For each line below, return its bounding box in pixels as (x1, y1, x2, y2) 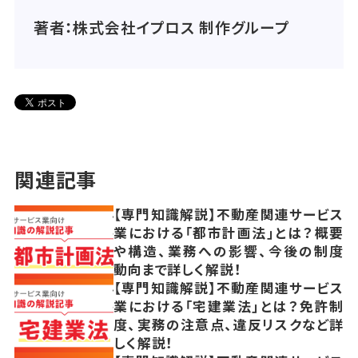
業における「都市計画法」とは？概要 (113, 223, 344, 243)
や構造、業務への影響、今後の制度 (113, 241, 344, 261)
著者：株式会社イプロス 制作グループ (33, 15, 289, 38)
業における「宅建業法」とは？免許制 (113, 296, 344, 316)
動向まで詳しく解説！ (113, 260, 242, 280)
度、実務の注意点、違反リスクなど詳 (113, 315, 344, 335)
